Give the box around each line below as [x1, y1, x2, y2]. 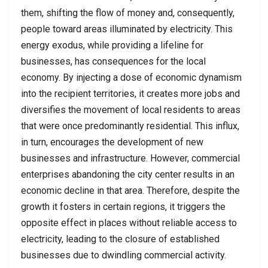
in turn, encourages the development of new [21, 136, 203, 148]
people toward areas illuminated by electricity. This [21, 23, 233, 35]
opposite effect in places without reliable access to [21, 217, 237, 229]
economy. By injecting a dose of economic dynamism [21, 72, 242, 84]
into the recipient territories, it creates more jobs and [21, 88, 240, 100]
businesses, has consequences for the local [21, 56, 206, 68]
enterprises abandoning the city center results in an [21, 169, 234, 181]
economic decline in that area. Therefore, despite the [21, 185, 240, 197]
